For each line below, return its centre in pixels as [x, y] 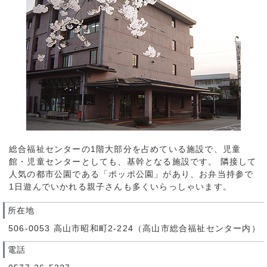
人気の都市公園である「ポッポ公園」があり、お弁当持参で [131, 175]
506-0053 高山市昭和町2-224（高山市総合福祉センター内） [134, 229]
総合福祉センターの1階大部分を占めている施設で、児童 [125, 150]
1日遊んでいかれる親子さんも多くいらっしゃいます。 [120, 187]
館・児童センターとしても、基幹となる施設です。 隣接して [133, 162]
